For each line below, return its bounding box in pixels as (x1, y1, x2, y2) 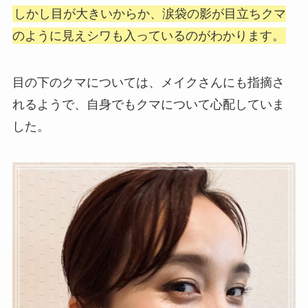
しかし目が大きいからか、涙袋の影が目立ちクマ (13, 7, 286, 21)
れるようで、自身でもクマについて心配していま (12, 98, 285, 112)
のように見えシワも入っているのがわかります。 (12, 29, 285, 43)
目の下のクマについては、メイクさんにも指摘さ (12, 76, 285, 90)
